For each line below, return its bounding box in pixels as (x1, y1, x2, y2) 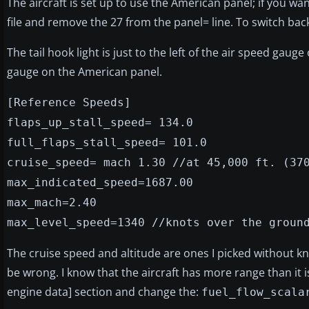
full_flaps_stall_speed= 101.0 (7, 135, 207, 149)
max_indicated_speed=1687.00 (7, 175, 193, 189)
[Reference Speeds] (7, 95, 131, 109)
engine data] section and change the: (7, 283, 201, 299)
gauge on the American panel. (7, 63, 162, 79)
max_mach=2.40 (7, 195, 97, 209)
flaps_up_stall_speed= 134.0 (7, 115, 193, 129)
